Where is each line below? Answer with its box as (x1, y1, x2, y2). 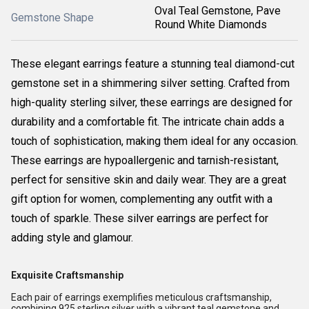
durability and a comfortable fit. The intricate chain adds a (11, 115, 284, 128)
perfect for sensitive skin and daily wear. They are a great (11, 173, 286, 186)
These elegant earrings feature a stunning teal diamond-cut (11, 57, 295, 70)
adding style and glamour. (11, 231, 133, 244)
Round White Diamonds (154, 18, 267, 31)
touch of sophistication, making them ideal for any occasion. (11, 134, 298, 148)
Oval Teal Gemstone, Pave (154, 4, 281, 17)
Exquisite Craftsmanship (11, 270, 123, 281)
